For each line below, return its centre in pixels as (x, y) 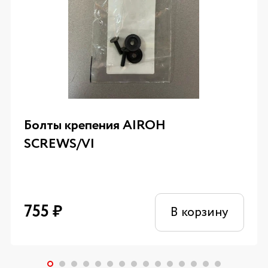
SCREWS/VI (60, 144)
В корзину (200, 213)
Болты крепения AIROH (95, 126)
